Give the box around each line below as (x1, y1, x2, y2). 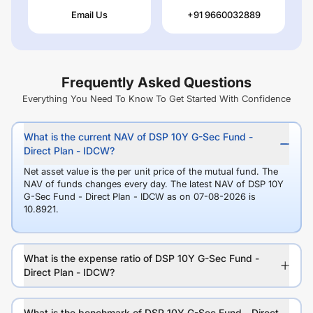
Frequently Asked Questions (61, 74, 252, 92)
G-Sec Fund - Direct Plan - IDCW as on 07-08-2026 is (24, 191, 256, 203)
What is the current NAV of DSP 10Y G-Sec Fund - (24, 131, 253, 143)
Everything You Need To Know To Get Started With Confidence (22, 93, 291, 105)
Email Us (71, 9, 108, 21)
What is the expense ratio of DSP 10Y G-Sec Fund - (24, 252, 259, 265)
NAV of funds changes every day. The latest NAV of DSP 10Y (24, 178, 284, 190)
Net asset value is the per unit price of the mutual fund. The (24, 166, 278, 177)
